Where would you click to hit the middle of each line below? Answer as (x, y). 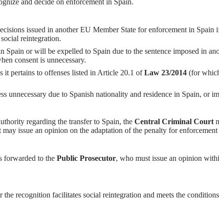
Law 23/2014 (165, 72)
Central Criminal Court (174, 122)
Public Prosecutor (86, 158)
